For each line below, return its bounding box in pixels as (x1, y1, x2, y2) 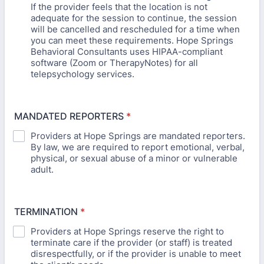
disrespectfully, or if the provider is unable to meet (31, 248, 241, 259)
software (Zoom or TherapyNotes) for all (31, 57, 198, 68)
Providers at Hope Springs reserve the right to (31, 226, 224, 237)
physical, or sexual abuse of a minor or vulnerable (31, 153, 237, 164)
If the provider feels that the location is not (31, 1, 207, 12)
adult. (31, 164, 54, 175)
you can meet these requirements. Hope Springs (31, 35, 233, 46)
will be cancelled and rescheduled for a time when (31, 24, 240, 35)
